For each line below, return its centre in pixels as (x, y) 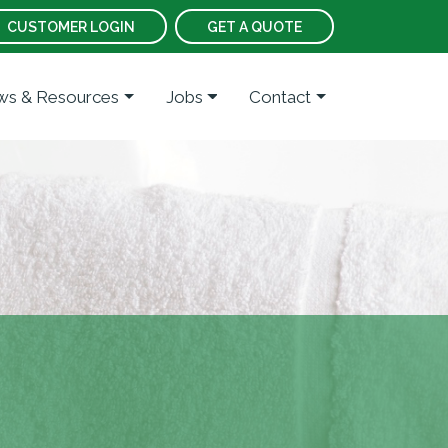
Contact (280, 96)
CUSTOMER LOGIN (71, 27)
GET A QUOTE (254, 27)
